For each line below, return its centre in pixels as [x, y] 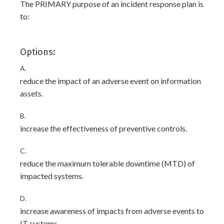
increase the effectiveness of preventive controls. [103, 128]
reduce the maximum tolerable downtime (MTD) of [107, 163]
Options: [38, 52]
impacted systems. [52, 176]
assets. [31, 93]
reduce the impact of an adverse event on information [110, 81]
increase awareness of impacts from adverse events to [112, 211]
